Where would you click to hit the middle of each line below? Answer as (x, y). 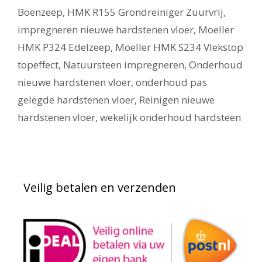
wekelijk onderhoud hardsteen (170, 117)
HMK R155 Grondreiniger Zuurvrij (145, 12)
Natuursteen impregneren (124, 65)
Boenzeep (40, 12)
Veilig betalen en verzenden (100, 187)
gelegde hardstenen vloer (76, 100)
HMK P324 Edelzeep (64, 47)
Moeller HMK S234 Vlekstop (179, 47)
